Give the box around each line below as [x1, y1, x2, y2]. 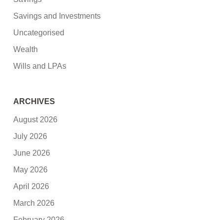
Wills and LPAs [13, 61, 67, 70]
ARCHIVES [13, 97, 55, 106]
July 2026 [13, 132, 48, 140]
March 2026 [13, 198, 55, 207]
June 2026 [13, 148, 51, 157]
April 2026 [13, 182, 50, 191]
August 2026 [13, 115, 58, 124]
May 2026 [13, 165, 48, 174]
